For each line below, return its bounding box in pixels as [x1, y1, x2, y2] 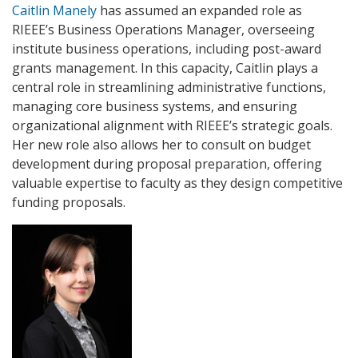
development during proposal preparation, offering [12, 155, 322, 173]
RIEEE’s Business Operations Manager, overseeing [12, 21, 315, 39]
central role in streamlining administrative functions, [12, 78, 326, 97]
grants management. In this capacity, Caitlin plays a [12, 59, 318, 78]
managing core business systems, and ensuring [12, 97, 297, 116]
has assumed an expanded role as [97, 2, 302, 20]
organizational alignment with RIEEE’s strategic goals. [12, 117, 332, 135]
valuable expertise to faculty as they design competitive [12, 174, 343, 193]
